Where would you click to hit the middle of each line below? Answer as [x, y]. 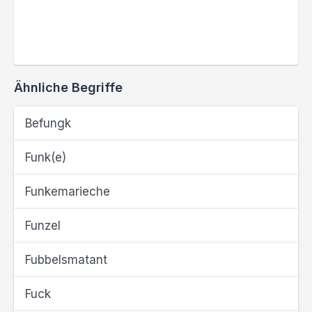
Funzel [43, 226]
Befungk [48, 123]
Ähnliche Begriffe [68, 87]
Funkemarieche [68, 192]
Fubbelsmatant [66, 260]
